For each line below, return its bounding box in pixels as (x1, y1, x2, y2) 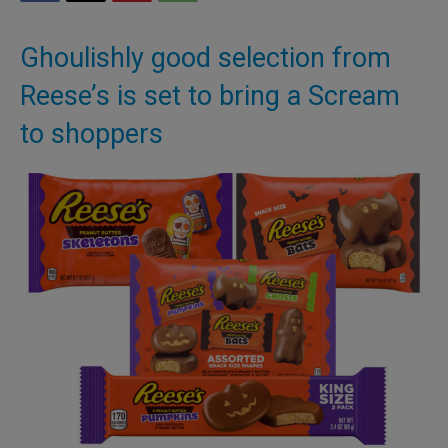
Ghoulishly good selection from (20, 42, 391, 75)
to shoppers (20, 118, 163, 151)
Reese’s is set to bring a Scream (20, 80, 400, 113)
